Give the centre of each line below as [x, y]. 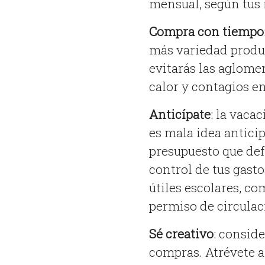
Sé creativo [181, 234]
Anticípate [180, 114]
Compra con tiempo [206, 32]
